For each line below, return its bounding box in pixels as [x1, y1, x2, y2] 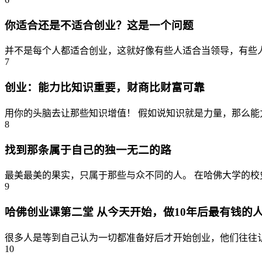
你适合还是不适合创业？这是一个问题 [5, 19, 194, 32]
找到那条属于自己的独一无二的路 [5, 143, 171, 156]
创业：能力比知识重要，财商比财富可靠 [5, 81, 205, 94]
